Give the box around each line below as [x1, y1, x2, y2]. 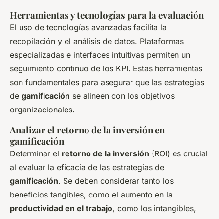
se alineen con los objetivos [70, 91, 175, 101]
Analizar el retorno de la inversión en [10, 124, 165, 136]
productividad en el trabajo [10, 203, 112, 214]
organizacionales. [10, 105, 75, 115]
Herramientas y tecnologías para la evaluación [10, 9, 204, 22]
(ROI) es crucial [149, 149, 208, 159]
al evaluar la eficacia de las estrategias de [10, 162, 164, 173]
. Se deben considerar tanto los [58, 176, 174, 186]
